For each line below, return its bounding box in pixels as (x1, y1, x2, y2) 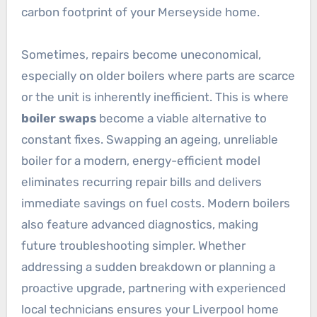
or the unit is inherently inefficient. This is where (21, 89, 289, 104)
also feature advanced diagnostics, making (21, 217, 258, 231)
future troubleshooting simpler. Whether (21, 238, 246, 253)
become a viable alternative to (96, 110, 267, 125)
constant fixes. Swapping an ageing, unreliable (21, 132, 278, 146)
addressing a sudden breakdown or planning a (21, 259, 275, 274)
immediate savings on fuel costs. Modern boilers (21, 195, 290, 210)
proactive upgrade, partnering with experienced (21, 280, 286, 295)
